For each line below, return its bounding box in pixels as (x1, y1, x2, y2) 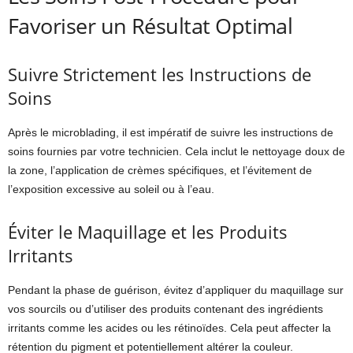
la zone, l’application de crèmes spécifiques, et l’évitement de (8, 163, 312, 176)
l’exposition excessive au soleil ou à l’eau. (8, 182, 214, 195)
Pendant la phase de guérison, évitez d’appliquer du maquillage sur (8, 283, 344, 296)
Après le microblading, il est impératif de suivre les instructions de (8, 125, 333, 139)
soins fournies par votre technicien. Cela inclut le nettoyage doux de (8, 144, 345, 158)
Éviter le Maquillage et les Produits (8, 219, 288, 243)
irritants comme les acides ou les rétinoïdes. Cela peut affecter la (8, 321, 331, 334)
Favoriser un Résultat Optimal (8, 10, 293, 40)
